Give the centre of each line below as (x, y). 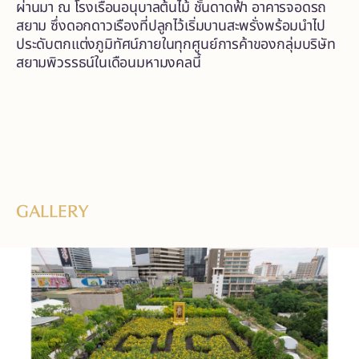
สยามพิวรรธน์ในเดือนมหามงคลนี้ (109, 63)
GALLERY (52, 211)
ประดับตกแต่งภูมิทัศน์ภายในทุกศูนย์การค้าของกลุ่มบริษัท (176, 44)
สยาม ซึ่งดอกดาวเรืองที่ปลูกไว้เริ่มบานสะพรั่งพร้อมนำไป (171, 26)
